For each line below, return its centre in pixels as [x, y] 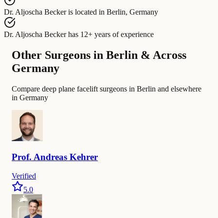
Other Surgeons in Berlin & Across [99, 55]
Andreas [50, 157]
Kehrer [84, 157]
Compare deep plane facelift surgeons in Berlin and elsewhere [107, 89]
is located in [86, 12]
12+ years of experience [117, 34]
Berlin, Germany [132, 12]
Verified [24, 176]
